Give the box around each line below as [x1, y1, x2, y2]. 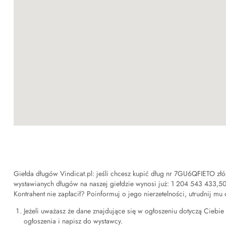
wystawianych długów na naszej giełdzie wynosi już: [14, 179, 171, 189]
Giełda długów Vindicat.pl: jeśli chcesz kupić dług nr [14, 168, 174, 179]
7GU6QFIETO [174, 168, 215, 179]
